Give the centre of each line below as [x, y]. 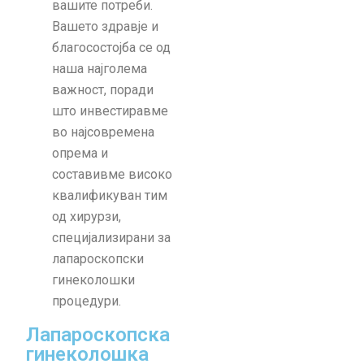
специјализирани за [111, 238]
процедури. [87, 301]
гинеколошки [93, 280]
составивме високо [112, 175]
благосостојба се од [111, 48]
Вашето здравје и [105, 27]
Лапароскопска [98, 335]
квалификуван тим [110, 196]
